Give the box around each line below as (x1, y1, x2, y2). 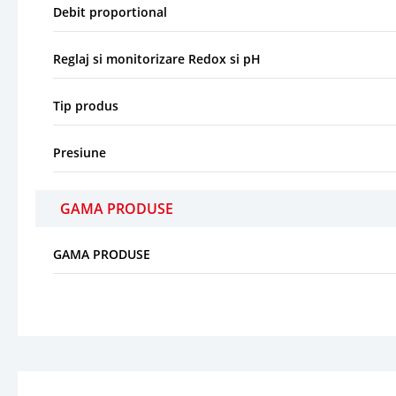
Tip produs (53, 96, 118, 114)
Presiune (53, 143, 106, 161)
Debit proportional (53, 3, 167, 20)
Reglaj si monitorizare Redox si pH (53, 49, 261, 67)
